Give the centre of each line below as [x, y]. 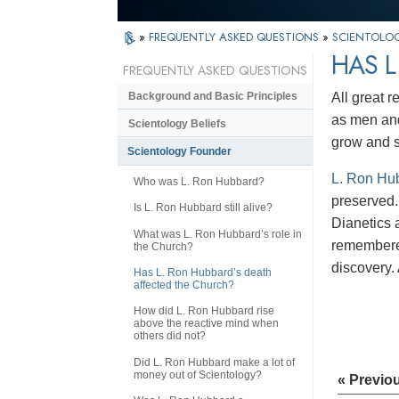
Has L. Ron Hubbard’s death [203, 273]
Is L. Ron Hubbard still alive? [203, 208]
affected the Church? [184, 285]
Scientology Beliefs [177, 123]
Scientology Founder [179, 151]
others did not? [170, 336]
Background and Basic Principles [213, 97]
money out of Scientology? [198, 375]
